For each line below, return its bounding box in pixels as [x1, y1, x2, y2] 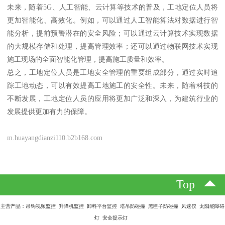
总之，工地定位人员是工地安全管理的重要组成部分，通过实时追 [7, 68, 218, 77]
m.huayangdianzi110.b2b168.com [7, 134, 103, 142]
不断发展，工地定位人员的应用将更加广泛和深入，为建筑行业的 [7, 94, 218, 103]
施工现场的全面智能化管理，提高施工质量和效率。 [7, 55, 169, 64]
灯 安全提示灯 [94, 214, 131, 220]
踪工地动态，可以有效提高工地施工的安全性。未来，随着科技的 [7, 81, 218, 90]
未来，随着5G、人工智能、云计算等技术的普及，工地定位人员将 [7, 3, 218, 12]
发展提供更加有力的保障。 [7, 107, 92, 116]
